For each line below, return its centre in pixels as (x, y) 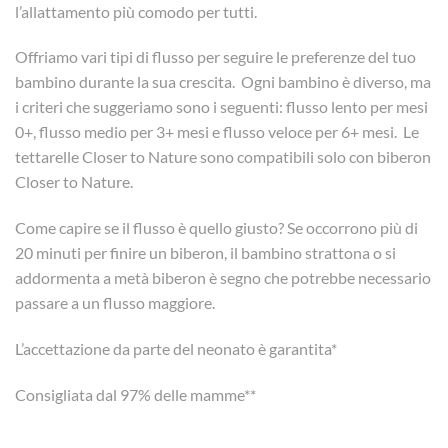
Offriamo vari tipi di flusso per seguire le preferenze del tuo (215, 57)
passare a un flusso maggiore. (115, 303)
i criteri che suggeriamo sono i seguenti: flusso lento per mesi (221, 107)
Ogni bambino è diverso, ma (336, 82)
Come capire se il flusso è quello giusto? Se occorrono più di (216, 228)
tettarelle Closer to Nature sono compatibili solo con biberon (223, 157)
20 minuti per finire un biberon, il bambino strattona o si (205, 253)
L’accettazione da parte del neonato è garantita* (176, 348)
